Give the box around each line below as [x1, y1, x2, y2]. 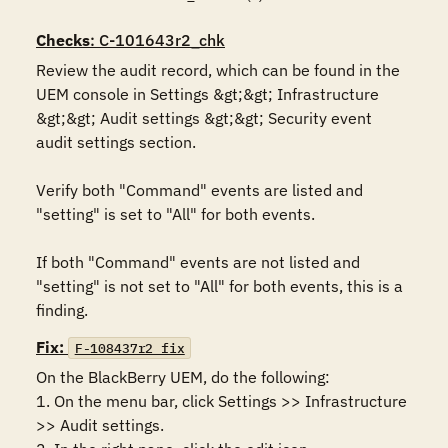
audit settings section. [36, 132, 196, 152]
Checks [36, 30, 90, 50]
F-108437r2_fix [74, 339, 185, 357]
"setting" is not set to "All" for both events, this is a [36, 276, 403, 296]
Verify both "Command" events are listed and [36, 180, 363, 200]
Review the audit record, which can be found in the [36, 60, 400, 80]
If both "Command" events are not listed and [36, 252, 360, 272]
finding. [36, 300, 88, 320]
